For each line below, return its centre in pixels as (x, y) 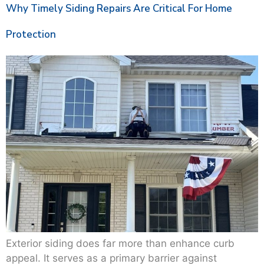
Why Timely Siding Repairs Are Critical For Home (119, 9)
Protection (31, 35)
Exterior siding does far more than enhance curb (120, 244)
